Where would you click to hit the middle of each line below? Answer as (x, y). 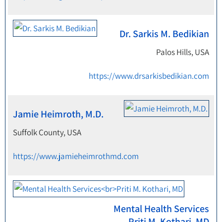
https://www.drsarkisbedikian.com (149, 76)
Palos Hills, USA (183, 52)
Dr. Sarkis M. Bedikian (164, 34)
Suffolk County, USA (47, 132)
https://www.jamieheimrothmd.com (76, 156)
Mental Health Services (161, 209)
